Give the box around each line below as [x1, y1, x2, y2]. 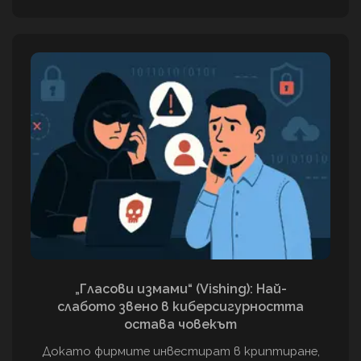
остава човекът [124, 316, 237, 332]
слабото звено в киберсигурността [57, 298, 304, 314]
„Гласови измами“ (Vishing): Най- [74, 280, 287, 297]
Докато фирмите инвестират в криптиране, [41, 343, 320, 358]
